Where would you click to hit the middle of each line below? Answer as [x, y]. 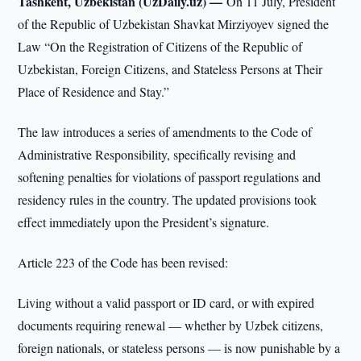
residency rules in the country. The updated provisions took [168, 199]
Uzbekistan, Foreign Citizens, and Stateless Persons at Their [170, 69]
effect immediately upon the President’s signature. [144, 222]
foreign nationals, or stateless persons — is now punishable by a [179, 348]
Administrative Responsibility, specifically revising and [157, 154]
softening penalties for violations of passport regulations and [170, 177]
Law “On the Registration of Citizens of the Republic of [160, 46]
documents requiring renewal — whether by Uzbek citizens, [171, 325]
